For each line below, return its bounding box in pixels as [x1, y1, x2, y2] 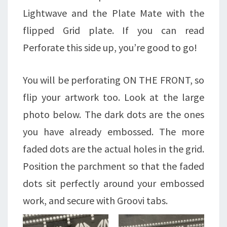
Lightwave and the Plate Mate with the [23, 7, 204, 20]
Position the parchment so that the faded [23, 160, 204, 173]
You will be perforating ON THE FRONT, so [23, 73, 204, 87]
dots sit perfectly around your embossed [23, 177, 204, 190]
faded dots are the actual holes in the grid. [23, 142, 204, 156]
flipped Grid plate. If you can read [23, 24, 204, 37]
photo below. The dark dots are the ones [23, 108, 204, 121]
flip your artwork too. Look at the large [23, 91, 204, 104]
